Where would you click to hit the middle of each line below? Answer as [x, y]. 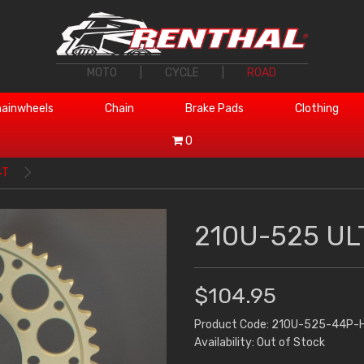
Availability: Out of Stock [259, 343]
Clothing [316, 109]
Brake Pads [214, 109]
